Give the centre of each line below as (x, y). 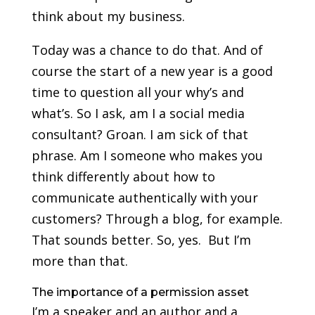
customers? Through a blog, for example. (157, 219)
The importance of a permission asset (140, 292)
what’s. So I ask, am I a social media (138, 114)
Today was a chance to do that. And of (147, 50)
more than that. (79, 261)
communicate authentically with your (144, 198)
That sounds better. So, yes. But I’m (141, 240)
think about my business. (108, 17)
